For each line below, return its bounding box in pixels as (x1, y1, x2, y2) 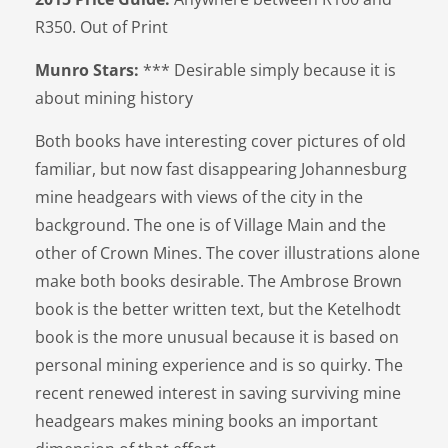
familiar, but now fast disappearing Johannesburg (35, 158, 407, 180)
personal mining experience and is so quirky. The (35, 354, 403, 376)
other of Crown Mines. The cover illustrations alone (35, 242, 420, 264)
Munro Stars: (35, 59, 139, 81)
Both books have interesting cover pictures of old (35, 130, 406, 152)
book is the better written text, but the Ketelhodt (35, 298, 401, 320)
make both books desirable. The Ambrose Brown (35, 270, 402, 292)
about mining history (35, 87, 193, 109)
